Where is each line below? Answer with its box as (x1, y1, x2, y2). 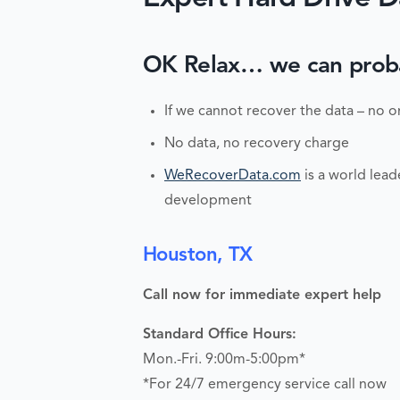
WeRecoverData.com (164, 168, 301, 183)
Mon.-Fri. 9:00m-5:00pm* (143, 353, 305, 367)
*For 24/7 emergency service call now (143, 378, 387, 392)
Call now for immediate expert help (143, 288, 381, 303)
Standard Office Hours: (143, 328, 296, 342)
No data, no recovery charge (164, 136, 349, 151)
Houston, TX (143, 245, 253, 265)
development (164, 193, 252, 208)
